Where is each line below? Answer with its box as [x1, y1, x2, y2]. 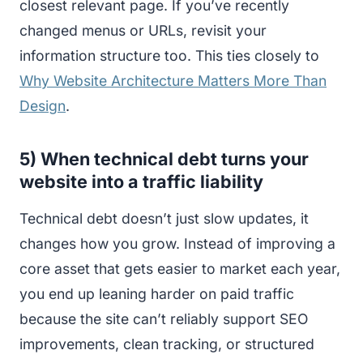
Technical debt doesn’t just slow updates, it [19, 209, 309, 227]
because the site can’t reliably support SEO [19, 310, 308, 327]
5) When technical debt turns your [19, 147, 309, 169]
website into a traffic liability [19, 170, 263, 192]
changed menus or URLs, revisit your [19, 21, 267, 39]
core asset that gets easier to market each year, [19, 259, 340, 277]
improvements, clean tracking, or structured [19, 335, 314, 352]
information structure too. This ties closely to [19, 46, 319, 64]
